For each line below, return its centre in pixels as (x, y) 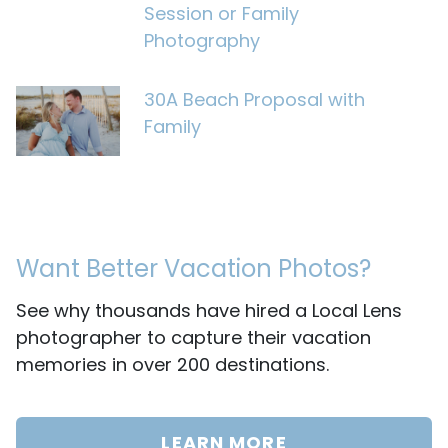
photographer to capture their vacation (193, 337)
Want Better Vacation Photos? (193, 268)
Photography (202, 41)
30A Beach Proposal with (254, 100)
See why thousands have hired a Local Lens (209, 310)
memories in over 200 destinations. (172, 364)
